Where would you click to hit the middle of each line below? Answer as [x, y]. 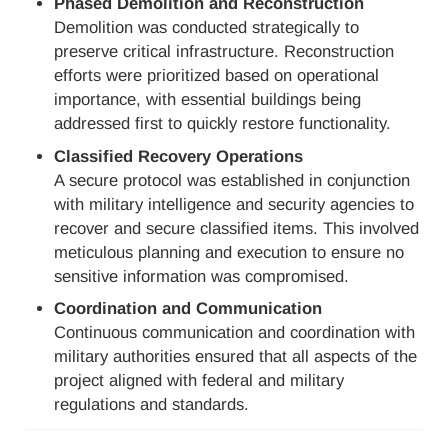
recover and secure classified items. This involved [237, 228]
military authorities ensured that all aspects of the [236, 356]
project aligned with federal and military [199, 380]
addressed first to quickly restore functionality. [223, 124]
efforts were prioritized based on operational [217, 76]
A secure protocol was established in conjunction [232, 180]
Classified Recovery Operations [179, 156]
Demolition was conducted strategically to [207, 28]
